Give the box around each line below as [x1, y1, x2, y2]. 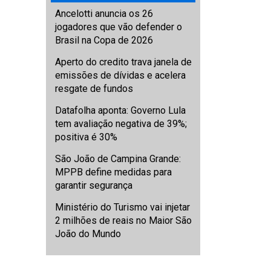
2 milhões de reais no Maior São [55, 214, 192, 226]
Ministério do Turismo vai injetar [55, 201, 190, 213]
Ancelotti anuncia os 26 [55, 7, 153, 19]
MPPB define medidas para [55, 166, 172, 178]
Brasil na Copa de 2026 [55, 34, 153, 46]
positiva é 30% [55, 131, 117, 143]
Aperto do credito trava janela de [55, 56, 192, 68]
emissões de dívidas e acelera [55, 69, 186, 81]
